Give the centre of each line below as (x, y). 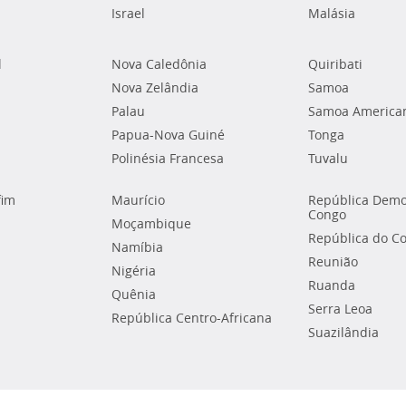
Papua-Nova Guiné (169, 135)
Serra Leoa (340, 309)
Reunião (333, 262)
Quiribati (335, 64)
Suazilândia (343, 333)
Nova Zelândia (155, 88)
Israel (129, 14)
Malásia (331, 14)
